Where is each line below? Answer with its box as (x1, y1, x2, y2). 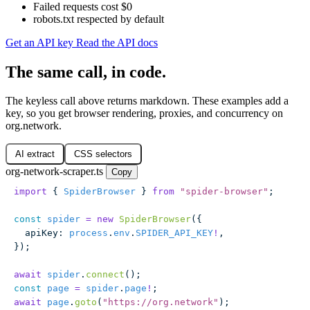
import (14, 186, 47, 197)
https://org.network (108, 297, 213, 308)
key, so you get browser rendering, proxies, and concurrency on (6, 107, 283, 120)
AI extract (15, 149, 55, 160)
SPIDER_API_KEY (136, 228, 213, 239)
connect (86, 269, 125, 280)
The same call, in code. (6, 62, 166, 81)
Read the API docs (76, 36, 158, 48)
